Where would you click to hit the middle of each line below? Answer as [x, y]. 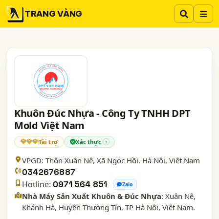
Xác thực [88, 142]
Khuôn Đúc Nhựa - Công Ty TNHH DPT [103, 113]
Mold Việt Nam [50, 125]
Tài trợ [48, 142]
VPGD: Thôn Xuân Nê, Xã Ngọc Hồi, [82, 160]
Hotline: [36, 184]
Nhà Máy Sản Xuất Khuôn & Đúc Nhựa [92, 196]
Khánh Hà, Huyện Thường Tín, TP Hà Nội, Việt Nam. [109, 207]
